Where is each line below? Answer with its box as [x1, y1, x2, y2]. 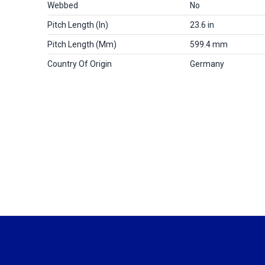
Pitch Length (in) [47, 20, 108, 30]
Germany [190, 59, 224, 69]
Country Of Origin [47, 59, 112, 69]
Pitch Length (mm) [47, 40, 117, 49]
